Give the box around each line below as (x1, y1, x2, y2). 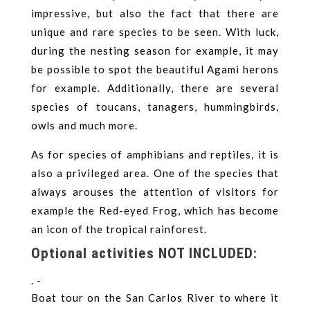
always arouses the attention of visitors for (31, 185, 279, 198)
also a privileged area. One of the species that (31, 166, 279, 179)
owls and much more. (31, 118, 138, 131)
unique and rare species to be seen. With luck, (31, 25, 279, 38)
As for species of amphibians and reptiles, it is (31, 147, 279, 161)
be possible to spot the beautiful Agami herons (31, 62, 279, 75)
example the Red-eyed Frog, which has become (31, 203, 279, 217)
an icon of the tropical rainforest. (31, 222, 207, 235)
